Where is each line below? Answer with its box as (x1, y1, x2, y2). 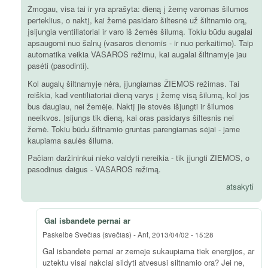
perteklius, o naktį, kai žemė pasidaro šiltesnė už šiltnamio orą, (28, 14, 247, 26)
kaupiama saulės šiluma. (28, 134, 114, 146)
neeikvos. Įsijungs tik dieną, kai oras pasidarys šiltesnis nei (28, 111, 234, 123)
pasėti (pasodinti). (28, 60, 89, 72)
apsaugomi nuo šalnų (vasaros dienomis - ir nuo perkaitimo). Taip (28, 37, 253, 49)
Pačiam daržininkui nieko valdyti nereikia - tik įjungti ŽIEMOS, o (28, 152, 249, 163)
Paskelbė (42, 229, 75, 239)
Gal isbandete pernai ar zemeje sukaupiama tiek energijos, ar (42, 245, 254, 257)
